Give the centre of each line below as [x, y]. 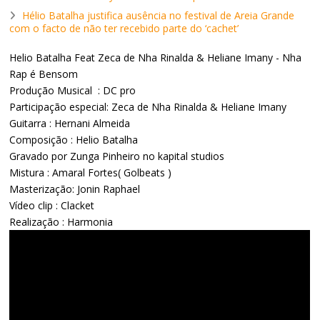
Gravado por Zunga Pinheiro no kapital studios [117, 156]
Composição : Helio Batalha [74, 140]
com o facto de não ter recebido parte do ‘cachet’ [124, 29]
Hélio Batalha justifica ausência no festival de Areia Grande [159, 16]
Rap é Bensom [44, 74]
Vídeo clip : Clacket [52, 206]
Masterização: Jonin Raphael [75, 189]
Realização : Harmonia [61, 222]
